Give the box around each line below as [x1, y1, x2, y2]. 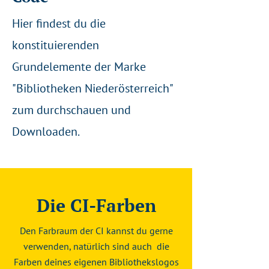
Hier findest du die [12, 16, 106, 31]
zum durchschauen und [12, 102, 131, 118]
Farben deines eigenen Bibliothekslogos [13, 256, 179, 268]
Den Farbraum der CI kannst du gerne [19, 225, 173, 237]
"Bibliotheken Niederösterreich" [12, 80, 172, 96]
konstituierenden [12, 37, 99, 53]
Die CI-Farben [36, 193, 156, 217]
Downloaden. [12, 124, 79, 139]
